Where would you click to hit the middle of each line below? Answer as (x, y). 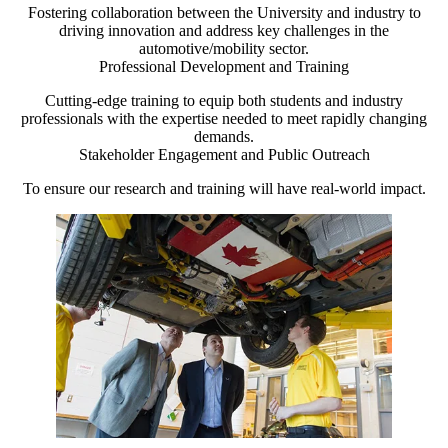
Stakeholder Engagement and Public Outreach (224, 155)
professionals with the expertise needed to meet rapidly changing (224, 119)
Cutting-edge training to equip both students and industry (224, 101)
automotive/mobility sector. (224, 49)
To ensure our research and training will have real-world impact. (224, 189)
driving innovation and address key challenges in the (224, 31)
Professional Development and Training (224, 67)
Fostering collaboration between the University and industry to (224, 13)
